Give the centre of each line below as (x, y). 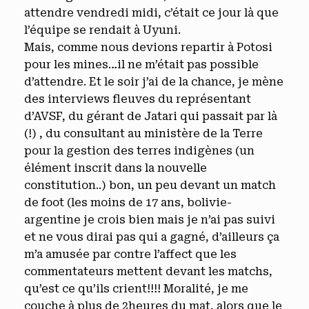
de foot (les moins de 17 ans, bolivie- (128, 202)
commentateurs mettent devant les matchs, (148, 271)
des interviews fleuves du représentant (138, 99)
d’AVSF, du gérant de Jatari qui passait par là (151, 116)
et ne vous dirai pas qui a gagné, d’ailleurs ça (152, 237)
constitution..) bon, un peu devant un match (150, 185)
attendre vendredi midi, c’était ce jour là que (151, 13)
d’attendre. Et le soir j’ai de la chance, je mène (154, 82)
